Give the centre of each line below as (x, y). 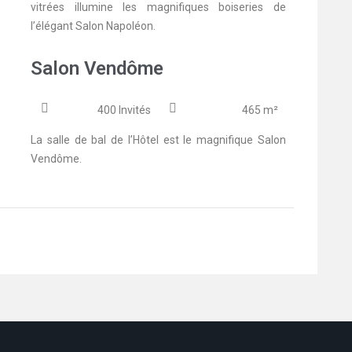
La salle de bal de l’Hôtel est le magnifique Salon (158, 140)
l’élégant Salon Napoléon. (93, 26)
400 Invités (124, 110)
